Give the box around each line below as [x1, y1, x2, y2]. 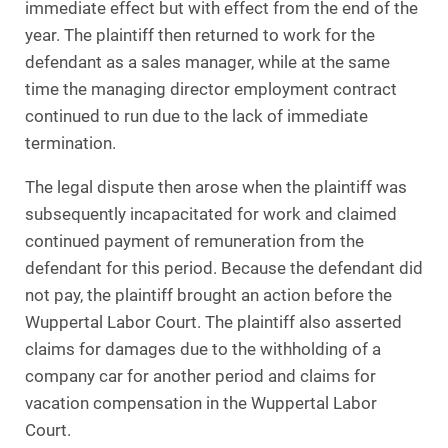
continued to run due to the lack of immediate [25, 107, 368, 127]
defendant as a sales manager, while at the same [25, 53, 390, 73]
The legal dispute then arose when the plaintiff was [25, 178, 407, 198]
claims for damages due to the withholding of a [25, 340, 381, 360]
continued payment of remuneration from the [25, 232, 364, 252]
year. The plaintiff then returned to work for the [25, 26, 375, 46]
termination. [25, 134, 116, 154]
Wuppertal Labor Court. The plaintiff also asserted [25, 313, 402, 333]
